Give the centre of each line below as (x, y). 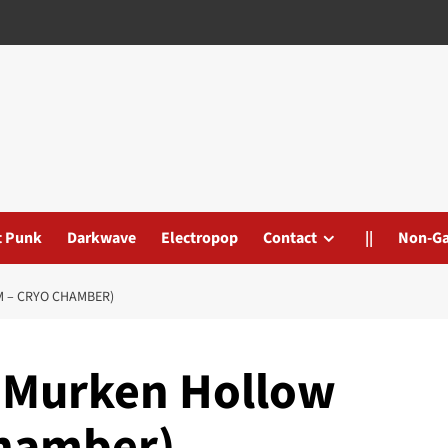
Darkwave (101, 238)
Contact (290, 238)
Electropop (199, 238)
